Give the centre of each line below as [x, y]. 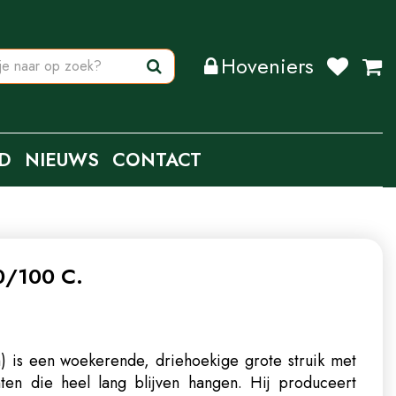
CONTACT [157, 160]
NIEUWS [62, 160]
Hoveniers [267, 66]
